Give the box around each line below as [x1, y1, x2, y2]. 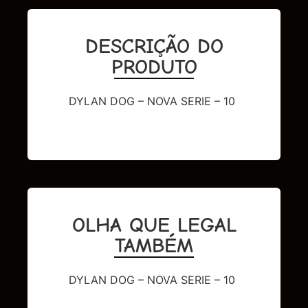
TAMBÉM [115, 234, 193, 258]
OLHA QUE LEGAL [71, 213, 236, 238]
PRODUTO [111, 55, 197, 80]
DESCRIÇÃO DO [85, 34, 223, 59]
